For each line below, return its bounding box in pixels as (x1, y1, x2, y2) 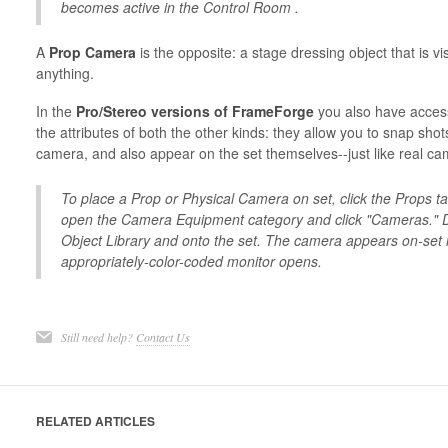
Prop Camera (48, 42, 136, 62)
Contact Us (135, 329, 190, 345)
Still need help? (60, 329, 136, 345)
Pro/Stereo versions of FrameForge (75, 101, 314, 121)
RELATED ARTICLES (35, 412, 155, 430)
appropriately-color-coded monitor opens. (60, 251, 322, 271)
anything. (35, 63, 94, 83)
